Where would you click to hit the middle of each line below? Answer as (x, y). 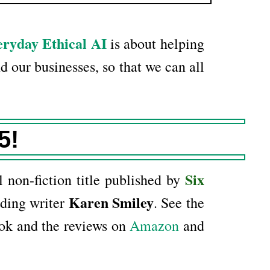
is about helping (155, 44)
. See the (179, 203)
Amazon (155, 226)
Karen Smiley (111, 202)
